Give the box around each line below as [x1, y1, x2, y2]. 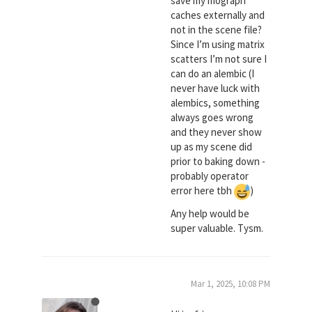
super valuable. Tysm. [170, 221, 263, 235]
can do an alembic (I [170, 67, 254, 80]
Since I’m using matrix [170, 38, 265, 51]
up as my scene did [170, 140, 252, 153]
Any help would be [170, 207, 249, 221]
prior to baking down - [170, 155, 265, 168]
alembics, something [170, 96, 260, 109]
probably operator [170, 169, 249, 182]
